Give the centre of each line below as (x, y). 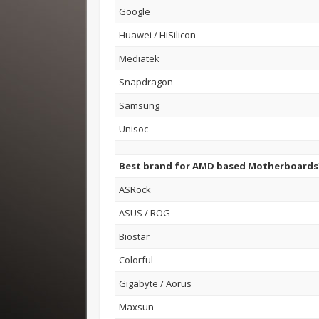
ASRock (135, 189)
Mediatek (140, 58)
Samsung (140, 105)
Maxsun (137, 307)
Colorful (136, 260)
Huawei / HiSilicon (158, 35)
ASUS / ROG (145, 213)
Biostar (135, 236)
